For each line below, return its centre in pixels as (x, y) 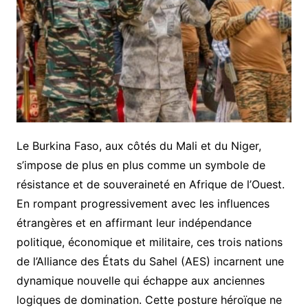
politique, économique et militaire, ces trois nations (149, 242)
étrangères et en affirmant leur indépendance (134, 223)
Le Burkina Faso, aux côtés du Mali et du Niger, (139, 146)
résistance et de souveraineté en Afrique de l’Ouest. (150, 185)
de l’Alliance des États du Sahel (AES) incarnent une (150, 262)
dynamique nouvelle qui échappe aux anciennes (140, 281)
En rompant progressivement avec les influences (143, 204)
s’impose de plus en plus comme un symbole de (141, 165)
